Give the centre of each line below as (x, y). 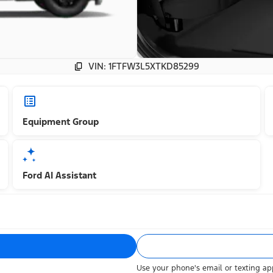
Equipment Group (61, 122)
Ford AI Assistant (60, 175)
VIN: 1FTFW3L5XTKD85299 (144, 66)
